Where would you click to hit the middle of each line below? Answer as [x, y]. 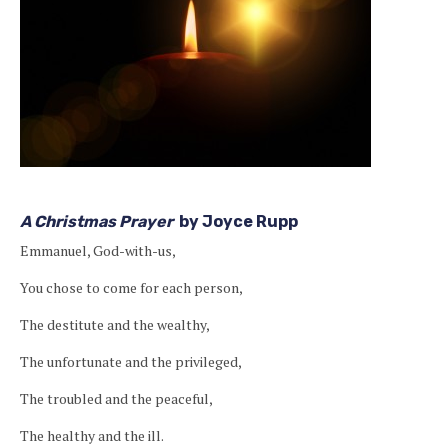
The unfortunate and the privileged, [131, 361]
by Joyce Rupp [238, 221]
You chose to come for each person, [131, 287]
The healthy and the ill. [92, 435]
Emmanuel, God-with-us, [98, 250]
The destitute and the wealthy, [115, 324]
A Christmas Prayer [96, 221]
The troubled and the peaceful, [116, 398]
